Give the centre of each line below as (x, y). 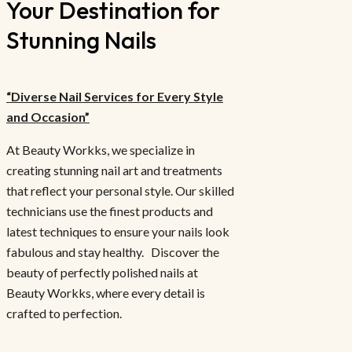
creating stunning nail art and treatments (114, 170)
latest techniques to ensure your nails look (118, 231)
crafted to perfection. (64, 313)
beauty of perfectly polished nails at (102, 272)
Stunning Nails (81, 40)
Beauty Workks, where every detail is (106, 292)
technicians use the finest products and (110, 211)
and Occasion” (48, 116)
